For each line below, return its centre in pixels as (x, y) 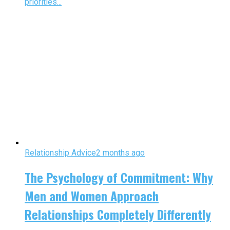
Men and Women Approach (92, 196)
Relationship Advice (60, 153)
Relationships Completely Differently (118, 214)
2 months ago (120, 153)
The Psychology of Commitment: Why (119, 177)
